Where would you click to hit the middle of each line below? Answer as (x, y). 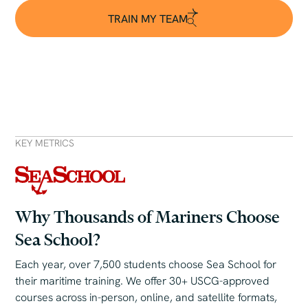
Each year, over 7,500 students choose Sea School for (146, 265)
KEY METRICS (45, 143)
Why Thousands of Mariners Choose (148, 217)
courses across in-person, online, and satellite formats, (146, 298)
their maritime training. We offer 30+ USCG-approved (143, 281)
